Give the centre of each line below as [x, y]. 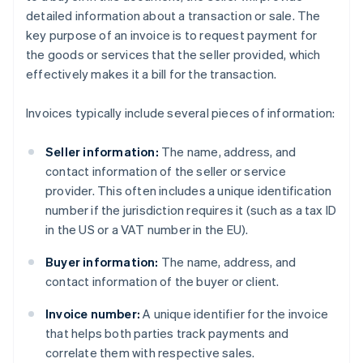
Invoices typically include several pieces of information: [181, 113]
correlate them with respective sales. [150, 353]
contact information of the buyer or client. [162, 282]
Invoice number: [93, 314]
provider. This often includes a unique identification [189, 191]
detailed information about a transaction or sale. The [173, 16]
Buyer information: [102, 262]
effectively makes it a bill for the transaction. [152, 74]
